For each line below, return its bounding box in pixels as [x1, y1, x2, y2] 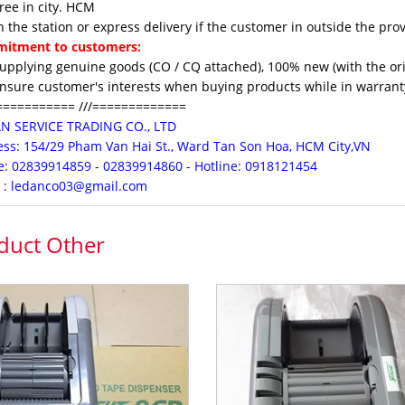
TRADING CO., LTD [66, 118, 176, 135]
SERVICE [14, 118, 67, 135]
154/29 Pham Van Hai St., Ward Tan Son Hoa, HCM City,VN [19, 137, 371, 155]
